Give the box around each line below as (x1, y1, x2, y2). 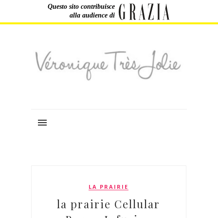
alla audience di (70, 12, 115, 19)
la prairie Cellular (57, 196, 161, 211)
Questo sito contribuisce (48, 3, 115, 10)
